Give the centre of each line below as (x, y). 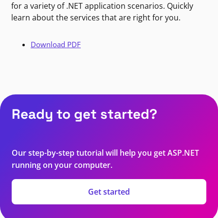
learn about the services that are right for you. (96, 18)
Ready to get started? (84, 114)
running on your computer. (62, 165)
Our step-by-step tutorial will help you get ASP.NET (105, 153)
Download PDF (56, 45)
